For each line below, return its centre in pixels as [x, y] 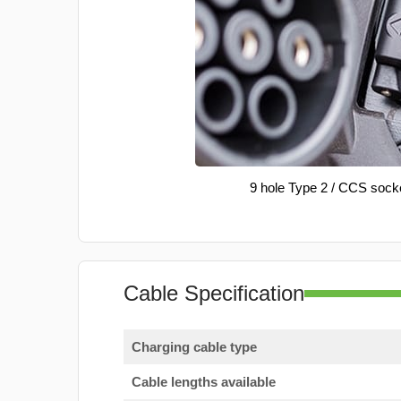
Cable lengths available [203, 381]
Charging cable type [194, 346]
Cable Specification [214, 293]
